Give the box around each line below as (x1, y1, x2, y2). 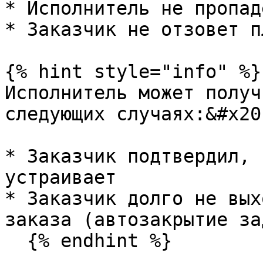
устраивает (5, 167, 116, 188)
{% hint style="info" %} (5, 61, 261, 82)
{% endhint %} (5, 230, 27, 251)
